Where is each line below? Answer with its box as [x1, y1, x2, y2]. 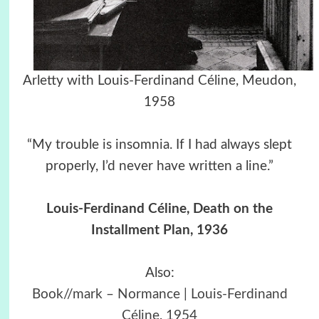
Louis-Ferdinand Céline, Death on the [46, 202, 273, 216]
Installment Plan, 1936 [91, 223, 228, 237]
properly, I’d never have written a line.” [46, 159, 273, 173]
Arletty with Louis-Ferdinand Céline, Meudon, [23, 73, 296, 88]
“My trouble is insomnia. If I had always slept [27, 137, 292, 152]
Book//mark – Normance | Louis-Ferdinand [31, 287, 288, 301]
